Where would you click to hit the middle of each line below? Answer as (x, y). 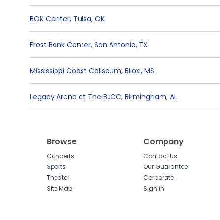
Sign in (153, 188)
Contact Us (160, 156)
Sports (56, 167)
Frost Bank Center (60, 45)
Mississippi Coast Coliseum (76, 71)
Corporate (158, 178)
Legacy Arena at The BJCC (76, 97)
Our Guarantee (165, 167)
